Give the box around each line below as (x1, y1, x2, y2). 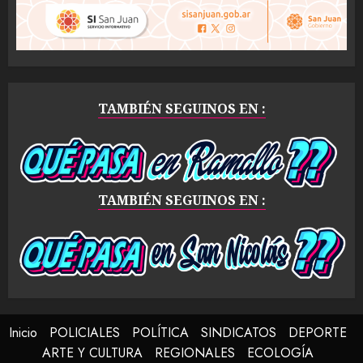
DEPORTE (288, 323, 347, 343)
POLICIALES (49, 323, 120, 343)
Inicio (8, 323, 37, 343)
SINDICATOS (200, 323, 276, 343)
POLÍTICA (131, 323, 189, 343)
